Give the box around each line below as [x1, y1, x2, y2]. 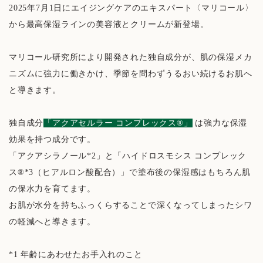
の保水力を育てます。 [9, 184, 96, 194]
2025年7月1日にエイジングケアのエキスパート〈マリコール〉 [9, 4, 254, 13]
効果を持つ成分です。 [9, 135, 96, 144]
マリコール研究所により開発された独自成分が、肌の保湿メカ [9, 53, 252, 62]
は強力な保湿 [192, 119, 248, 128]
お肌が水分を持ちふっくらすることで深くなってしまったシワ [9, 201, 252, 210]
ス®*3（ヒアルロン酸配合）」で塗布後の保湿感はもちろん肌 [9, 168, 251, 177]
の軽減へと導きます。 [9, 217, 96, 227]
